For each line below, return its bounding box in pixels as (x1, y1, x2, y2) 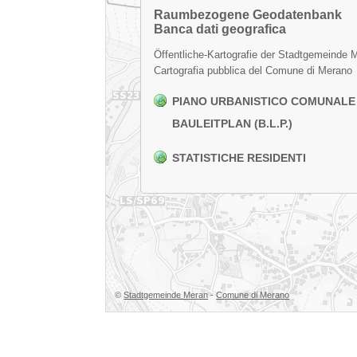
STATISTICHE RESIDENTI (172, 151, 307, 164)
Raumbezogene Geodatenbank (154, 8, 343, 22)
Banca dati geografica (154, 22, 287, 37)
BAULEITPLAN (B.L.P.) (172, 117, 293, 131)
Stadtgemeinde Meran (124, 289, 209, 300)
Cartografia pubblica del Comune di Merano (154, 65, 353, 77)
